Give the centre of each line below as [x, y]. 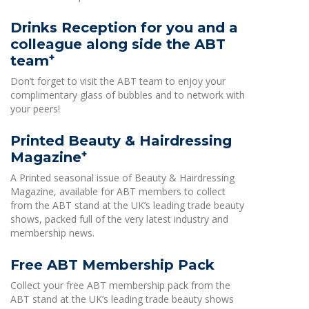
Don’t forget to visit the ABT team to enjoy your [118, 81]
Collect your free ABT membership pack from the [120, 285]
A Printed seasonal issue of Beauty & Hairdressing [122, 178]
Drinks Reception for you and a [124, 28]
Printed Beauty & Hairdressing [121, 141]
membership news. [52, 233]
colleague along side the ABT [118, 44]
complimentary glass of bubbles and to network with [128, 95]
